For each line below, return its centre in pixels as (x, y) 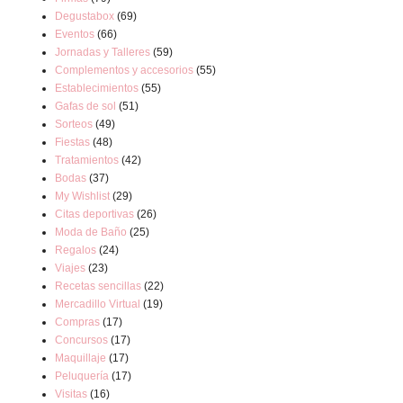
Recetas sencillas (98, 286)
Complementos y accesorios (124, 70)
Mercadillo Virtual (98, 304)
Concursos (81, 340)
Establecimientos (97, 88)
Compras (77, 322)
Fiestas (72, 142)
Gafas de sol (85, 106)
